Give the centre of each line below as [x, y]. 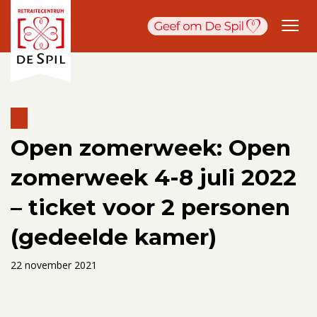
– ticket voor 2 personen [150, 207]
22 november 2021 [54, 265]
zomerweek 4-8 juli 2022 [154, 177]
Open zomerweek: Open [151, 148]
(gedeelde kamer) [114, 237]
